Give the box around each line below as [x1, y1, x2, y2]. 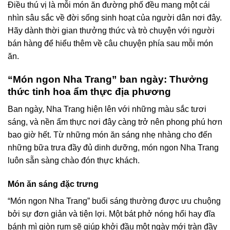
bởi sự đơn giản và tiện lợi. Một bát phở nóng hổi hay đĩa [8, 209, 215, 219]
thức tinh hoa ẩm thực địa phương [8, 86, 171, 97]
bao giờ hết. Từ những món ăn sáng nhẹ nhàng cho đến [8, 130, 212, 140]
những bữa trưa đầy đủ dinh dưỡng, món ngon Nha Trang [8, 143, 219, 152]
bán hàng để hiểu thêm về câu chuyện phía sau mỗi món [8, 39, 213, 48]
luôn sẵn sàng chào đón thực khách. [8, 156, 140, 165]
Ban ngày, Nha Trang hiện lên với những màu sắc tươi [8, 105, 206, 114]
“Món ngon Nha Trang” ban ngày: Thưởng [8, 73, 208, 85]
